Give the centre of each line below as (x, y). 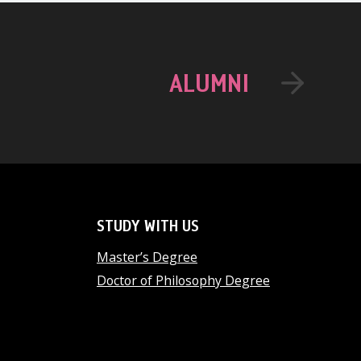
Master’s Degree (147, 257)
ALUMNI (210, 84)
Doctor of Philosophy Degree (183, 280)
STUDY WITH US (147, 226)
